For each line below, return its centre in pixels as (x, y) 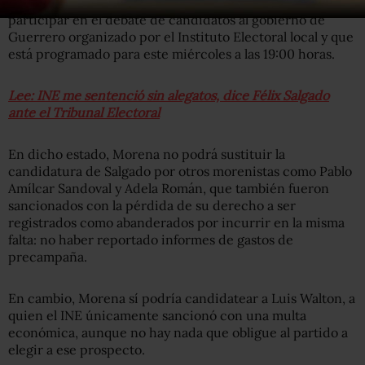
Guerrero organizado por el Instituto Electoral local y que (181, 36)
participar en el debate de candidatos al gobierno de (167, 19)
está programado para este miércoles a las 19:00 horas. (172, 53)
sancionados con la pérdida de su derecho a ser (152, 205)
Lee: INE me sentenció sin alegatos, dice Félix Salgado (169, 95)
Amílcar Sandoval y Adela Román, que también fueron (169, 188)
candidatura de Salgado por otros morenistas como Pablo (180, 171)
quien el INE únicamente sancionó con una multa (157, 315)
